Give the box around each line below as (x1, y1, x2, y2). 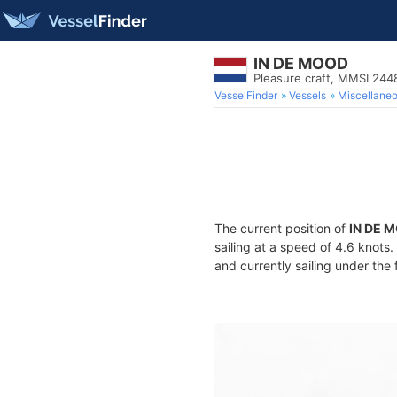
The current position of (214, 221, 349, 236)
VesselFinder (214, 89, 277, 102)
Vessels (289, 89, 326, 102)
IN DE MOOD (253, 54, 348, 73)
